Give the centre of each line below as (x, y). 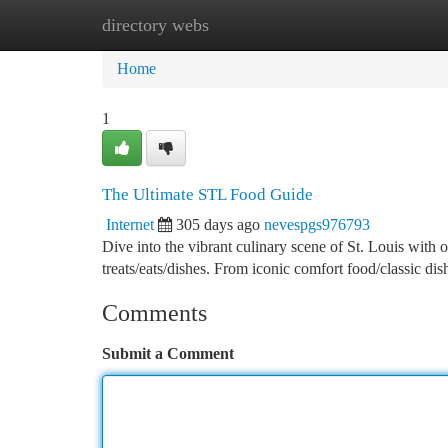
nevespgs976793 (317, 224)
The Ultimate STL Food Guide (207, 194)
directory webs (155, 25)
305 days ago (218, 224)
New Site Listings (257, 24)
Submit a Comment (168, 353)
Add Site (372, 24)
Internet (130, 224)
